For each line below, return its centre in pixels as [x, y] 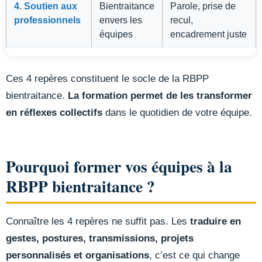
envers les [121, 20]
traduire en [216, 222]
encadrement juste [208, 34]
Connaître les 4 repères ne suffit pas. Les [98, 222]
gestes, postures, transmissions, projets [100, 239]
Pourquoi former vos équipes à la [119, 166]
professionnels [47, 20]
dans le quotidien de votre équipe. [177, 112]
